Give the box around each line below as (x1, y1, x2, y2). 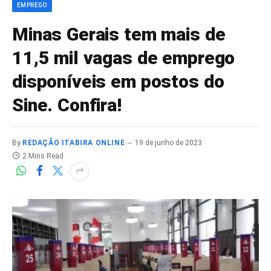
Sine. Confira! (12, 94, 122, 116)
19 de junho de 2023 (135, 138, 203, 147)
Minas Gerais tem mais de (12, 23, 226, 45)
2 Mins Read (22, 151, 64, 160)
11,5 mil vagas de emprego (12, 47, 235, 68)
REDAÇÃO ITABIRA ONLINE (22, 138, 125, 147)
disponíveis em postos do (12, 70, 224, 92)
